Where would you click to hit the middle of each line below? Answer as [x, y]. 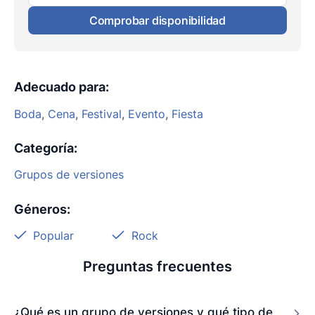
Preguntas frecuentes [157, 267]
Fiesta [187, 114]
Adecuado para [60, 87]
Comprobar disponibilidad [157, 21]
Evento [147, 114]
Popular [54, 236]
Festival [102, 114]
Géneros [40, 209]
